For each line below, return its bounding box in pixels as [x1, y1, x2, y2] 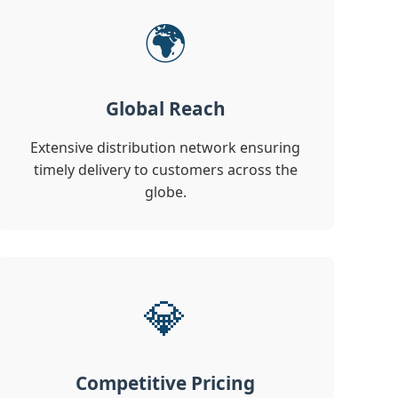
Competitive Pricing [76, 370, 255, 396]
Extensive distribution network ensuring [30, 138, 300, 158]
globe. [144, 182, 187, 203]
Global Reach [105, 96, 226, 122]
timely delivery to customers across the [33, 160, 298, 180]
